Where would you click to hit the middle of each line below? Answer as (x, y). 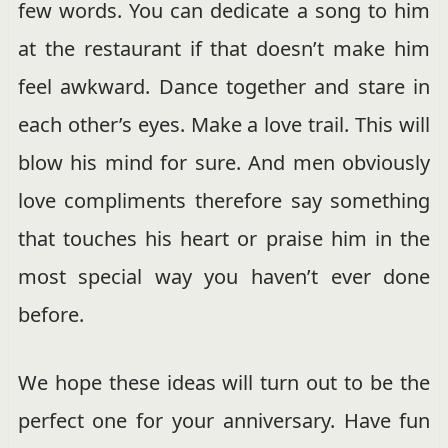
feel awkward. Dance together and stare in (224, 86)
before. (50, 314)
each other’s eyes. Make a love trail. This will (224, 124)
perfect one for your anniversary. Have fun (224, 420)
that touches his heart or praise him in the (224, 238)
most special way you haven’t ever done (224, 276)
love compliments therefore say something (224, 200)
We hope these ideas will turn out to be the (224, 382)
